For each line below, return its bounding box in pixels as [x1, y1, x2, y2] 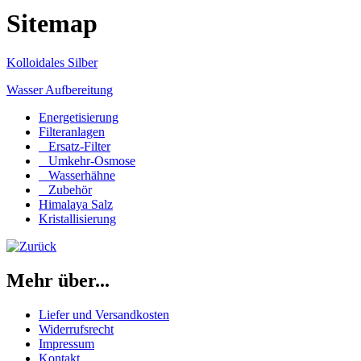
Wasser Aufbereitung [6, 83, 113, 98]
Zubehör [39, 183, 92, 197]
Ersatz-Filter [39, 139, 110, 154]
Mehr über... [6, 270, 110, 292]
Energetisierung [39, 110, 118, 125]
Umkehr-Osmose [39, 154, 135, 168]
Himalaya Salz [39, 197, 113, 212]
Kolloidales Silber [6, 56, 98, 70]
